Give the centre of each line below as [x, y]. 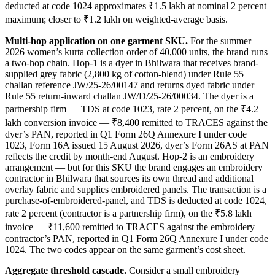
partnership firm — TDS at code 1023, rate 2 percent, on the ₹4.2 [132, 109]
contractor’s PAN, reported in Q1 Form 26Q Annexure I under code [137, 238]
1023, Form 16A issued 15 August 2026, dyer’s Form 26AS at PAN [137, 145]
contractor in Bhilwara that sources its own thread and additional [129, 178]
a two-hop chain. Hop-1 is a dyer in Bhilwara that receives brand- [132, 63]
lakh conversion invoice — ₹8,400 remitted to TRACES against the [136, 122]
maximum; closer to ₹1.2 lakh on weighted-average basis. [116, 19]
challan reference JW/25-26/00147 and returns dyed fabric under [130, 85]
